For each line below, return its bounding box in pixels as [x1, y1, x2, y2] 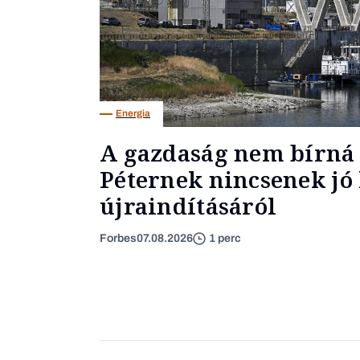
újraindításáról [100, 190, 277, 221]
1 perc [209, 232, 241, 245]
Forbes [100, 231, 137, 244]
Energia [116, 108, 150, 120]
